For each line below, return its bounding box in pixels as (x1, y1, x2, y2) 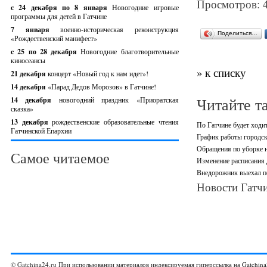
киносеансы (11, 55, 45, 65)
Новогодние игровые (112, 2, 179, 12)
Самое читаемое (11, 148, 110, 167)
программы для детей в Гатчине (11, 11, 107, 21)
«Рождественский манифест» (11, 33, 97, 43)
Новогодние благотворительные (80, 46, 179, 56)
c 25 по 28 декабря (11, 46, 81, 57)
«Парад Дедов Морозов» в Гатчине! (48, 82, 156, 91)
